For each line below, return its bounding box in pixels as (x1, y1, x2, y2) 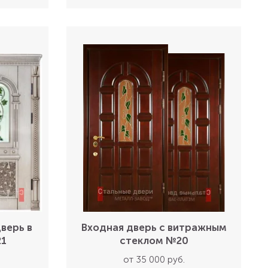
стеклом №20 (119, 234, 188, 246)
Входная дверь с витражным (81, 221, 227, 233)
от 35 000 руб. (123, 254, 185, 265)
